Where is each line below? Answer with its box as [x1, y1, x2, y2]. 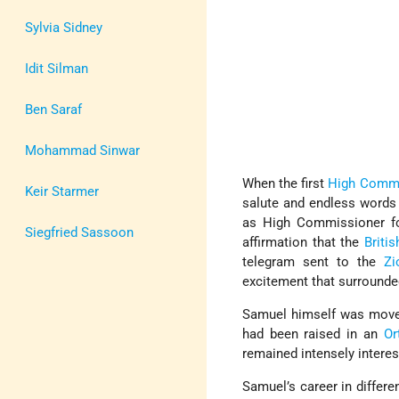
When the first [242, 175, 329, 192]
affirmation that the [242, 234, 364, 251]
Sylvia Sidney [25, 19, 102, 36]
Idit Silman [25, 60, 88, 77]
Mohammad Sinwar [25, 142, 140, 159]
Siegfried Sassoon [25, 224, 134, 240]
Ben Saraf [25, 101, 82, 118]
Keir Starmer [25, 183, 99, 199]
